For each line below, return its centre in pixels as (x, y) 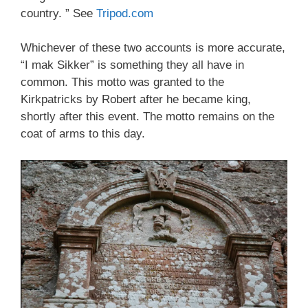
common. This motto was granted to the (122, 82)
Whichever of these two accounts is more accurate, (153, 48)
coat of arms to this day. (83, 134)
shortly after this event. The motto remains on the (147, 117)
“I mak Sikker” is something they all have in (132, 65)
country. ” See (58, 13)
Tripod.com (125, 13)
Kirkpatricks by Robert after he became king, (136, 99)
